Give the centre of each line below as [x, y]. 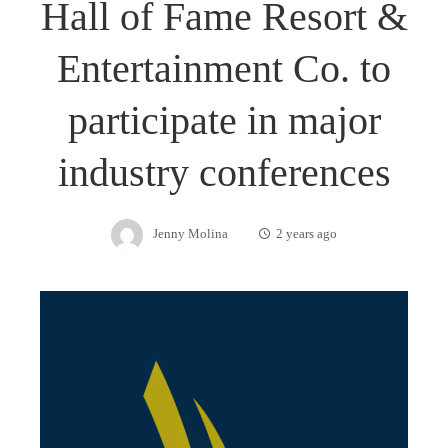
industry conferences [224, 172]
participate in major [224, 120]
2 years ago [306, 233]
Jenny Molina [190, 233]
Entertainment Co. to [224, 68]
